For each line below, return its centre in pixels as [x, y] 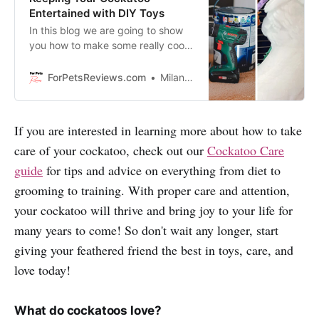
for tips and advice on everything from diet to [162, 171]
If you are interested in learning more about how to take [158, 131]
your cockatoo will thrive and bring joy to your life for [153, 210]
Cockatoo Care [246, 151]
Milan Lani [172, 78]
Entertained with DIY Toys [97, 14]
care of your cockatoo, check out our [111, 151]
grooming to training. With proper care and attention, [152, 190]
